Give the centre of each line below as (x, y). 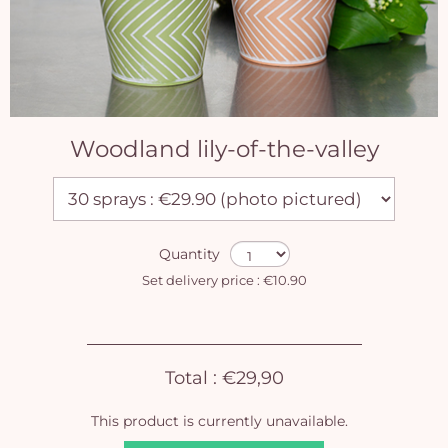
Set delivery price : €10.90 (224, 280)
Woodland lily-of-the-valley (224, 149)
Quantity (189, 254)
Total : (193, 377)
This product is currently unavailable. (219, 421)
